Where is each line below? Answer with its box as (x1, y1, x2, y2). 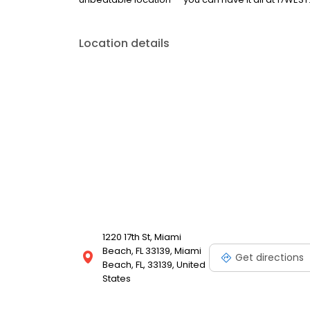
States (102, 272, 131, 286)
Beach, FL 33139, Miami (102, 244, 201, 258)
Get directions (235, 250, 304, 264)
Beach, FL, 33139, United (102, 258, 206, 272)
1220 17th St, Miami (102, 230, 181, 244)
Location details (79, 35, 170, 52)
